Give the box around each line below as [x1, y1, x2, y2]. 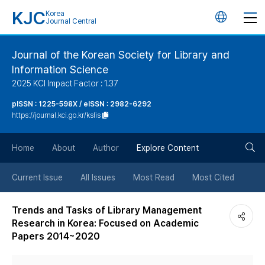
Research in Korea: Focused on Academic [12, 218, 199, 229]
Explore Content [137, 143, 199, 153]
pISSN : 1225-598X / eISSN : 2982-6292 [12, 100, 151, 108]
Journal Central [46, 17, 96, 25]
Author [93, 143, 119, 153]
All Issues [80, 173, 115, 182]
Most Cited [192, 173, 234, 182]
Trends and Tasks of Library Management [12, 205, 202, 216]
